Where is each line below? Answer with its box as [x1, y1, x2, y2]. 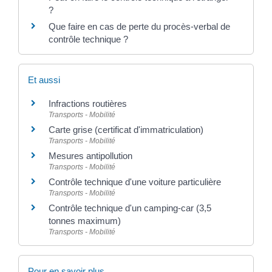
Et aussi [28, 75, 60, 86]
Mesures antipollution [49, 151, 132, 161]
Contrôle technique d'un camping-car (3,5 [49, 203, 211, 214]
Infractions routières [49, 98, 127, 109]
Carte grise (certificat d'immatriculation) [49, 124, 203, 135]
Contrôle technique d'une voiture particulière [49, 177, 221, 188]
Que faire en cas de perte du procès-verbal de [49, 21, 230, 32]
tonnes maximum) [49, 216, 121, 226]
